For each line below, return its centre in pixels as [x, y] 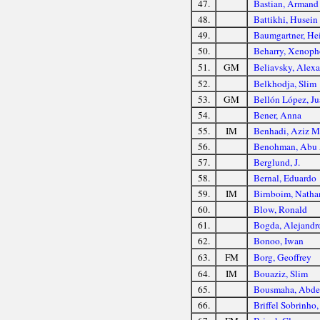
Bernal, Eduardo [285, 177]
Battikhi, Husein [285, 19]
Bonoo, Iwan [278, 240]
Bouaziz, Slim [280, 273]
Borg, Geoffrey [282, 257]
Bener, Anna [277, 115]
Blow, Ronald [280, 209]
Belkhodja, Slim [285, 83]
